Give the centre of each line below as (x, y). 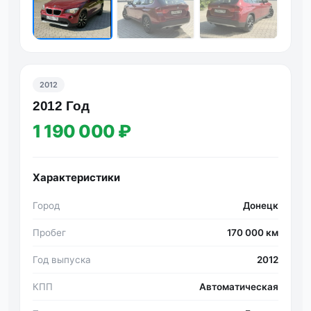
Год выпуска (62, 259)
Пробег (49, 232)
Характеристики (76, 177)
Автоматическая (239, 286)
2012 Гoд (61, 106)
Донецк (261, 205)
